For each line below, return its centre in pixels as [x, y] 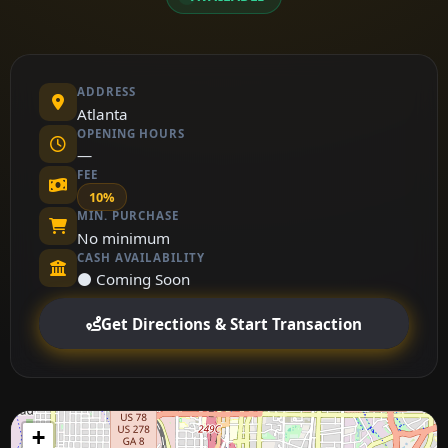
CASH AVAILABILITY [141, 257]
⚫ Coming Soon [133, 279]
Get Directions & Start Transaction [231, 323]
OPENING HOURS [131, 133]
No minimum [123, 237]
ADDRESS [106, 92]
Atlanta [102, 113]
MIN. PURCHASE [128, 216]
